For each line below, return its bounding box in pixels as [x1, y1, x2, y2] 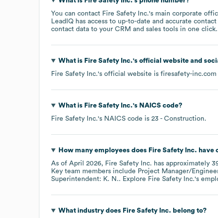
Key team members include [51, 167, 138, 175]
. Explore [119, 175, 148, 182]
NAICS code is [104, 115, 151, 122]
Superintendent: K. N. [51, 175, 119, 182]
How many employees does [58, 146, 148, 154]
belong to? [171, 207, 207, 214]
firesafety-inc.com [161, 70, 217, 77]
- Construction [159, 115, 204, 122]
